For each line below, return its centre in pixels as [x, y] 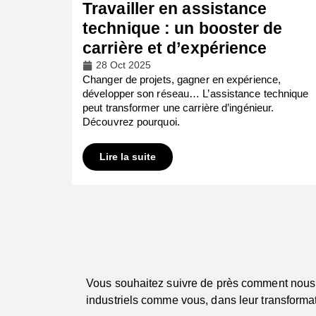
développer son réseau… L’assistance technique [196, 94]
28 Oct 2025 [123, 65]
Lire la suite [128, 157]
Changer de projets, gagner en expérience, [182, 80]
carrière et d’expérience [175, 48]
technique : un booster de [183, 29]
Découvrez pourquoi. [131, 122]
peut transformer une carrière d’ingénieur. [178, 108]
